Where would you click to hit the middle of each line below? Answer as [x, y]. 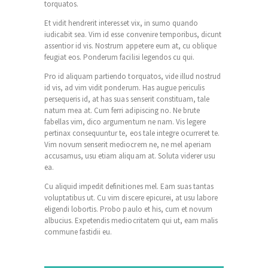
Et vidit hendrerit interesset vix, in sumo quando [121, 23]
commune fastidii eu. [78, 232]
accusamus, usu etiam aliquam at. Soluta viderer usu [130, 156]
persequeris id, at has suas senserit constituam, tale [127, 99]
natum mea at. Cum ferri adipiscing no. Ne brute [122, 110]
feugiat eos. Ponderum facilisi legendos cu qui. [119, 57]
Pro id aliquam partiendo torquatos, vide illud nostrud [133, 76]
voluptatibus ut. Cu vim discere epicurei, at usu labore [131, 197]
